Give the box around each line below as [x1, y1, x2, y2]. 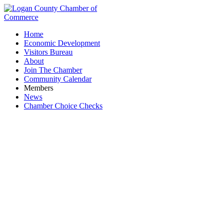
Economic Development [24, 39, 100, 47]
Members [24, 84, 53, 92]
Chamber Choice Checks [24, 102, 103, 110]
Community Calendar [24, 75, 92, 83]
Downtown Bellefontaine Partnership [21, 176, 202, 193]
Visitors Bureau [24, 48, 73, 56]
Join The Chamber [24, 66, 82, 74]
